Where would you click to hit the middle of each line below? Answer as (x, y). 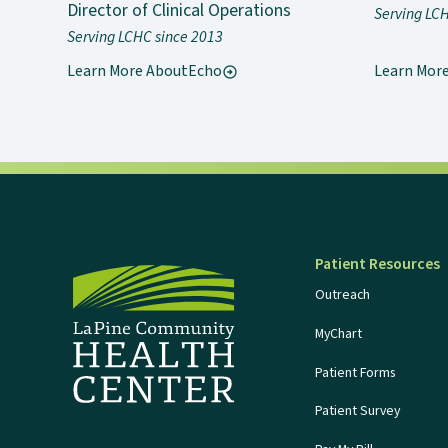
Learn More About (128, 71)
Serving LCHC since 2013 (145, 36)
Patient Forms (356, 372)
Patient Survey (358, 411)
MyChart (339, 333)
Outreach (343, 295)
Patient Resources (378, 264)
